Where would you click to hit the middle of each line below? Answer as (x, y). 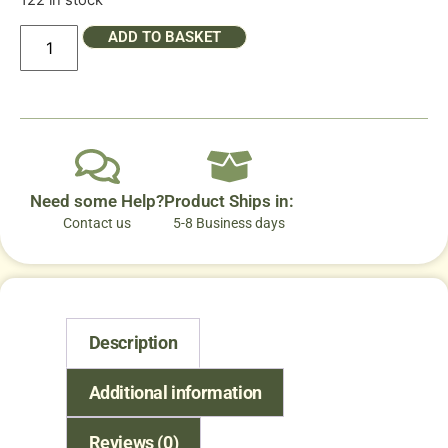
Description (133, 343)
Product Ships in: (229, 201)
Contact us (97, 223)
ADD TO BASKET (165, 37)
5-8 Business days (229, 223)
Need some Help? (97, 201)
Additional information (175, 393)
